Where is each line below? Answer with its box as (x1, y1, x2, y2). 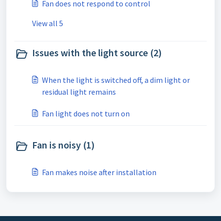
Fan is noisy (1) (32, 139, 95, 151)
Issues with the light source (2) (32, 46, 162, 59)
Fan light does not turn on (42, 109, 130, 118)
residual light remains (42, 87, 116, 97)
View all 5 (32, 18, 63, 28)
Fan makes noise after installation (42, 167, 156, 177)
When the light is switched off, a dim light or (42, 75, 190, 85)
